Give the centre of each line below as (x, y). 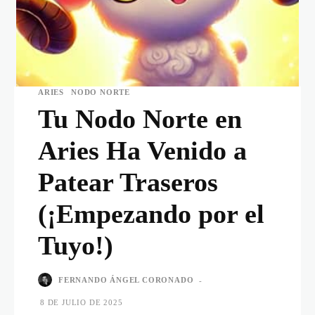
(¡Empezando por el (151, 213)
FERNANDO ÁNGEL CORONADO (126, 279)
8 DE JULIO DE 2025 (82, 303)
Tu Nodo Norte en (140, 118)
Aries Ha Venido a (142, 150)
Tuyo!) (76, 245)
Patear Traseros (128, 182)
